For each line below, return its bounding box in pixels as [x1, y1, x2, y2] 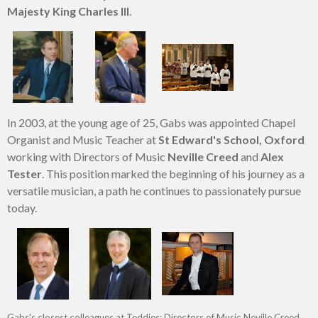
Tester [7, 167, 42, 181]
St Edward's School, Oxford [158, 133, 305, 147]
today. [7, 201, 37, 215]
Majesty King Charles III [7, 4, 129, 18]
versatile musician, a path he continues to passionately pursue [7, 184, 301, 198]
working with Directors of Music [7, 150, 168, 164]
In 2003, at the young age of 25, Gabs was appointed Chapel [7, 116, 295, 130]
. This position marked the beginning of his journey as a [42, 167, 305, 181]
